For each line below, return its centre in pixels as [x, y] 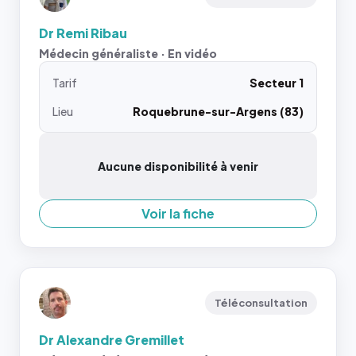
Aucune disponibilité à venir [178, 166]
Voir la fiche [178, 213]
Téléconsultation [261, 303]
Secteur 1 [277, 83]
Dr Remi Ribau [83, 33]
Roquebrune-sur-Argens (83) [218, 111]
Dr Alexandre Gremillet [112, 340]
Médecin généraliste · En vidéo [128, 53]
